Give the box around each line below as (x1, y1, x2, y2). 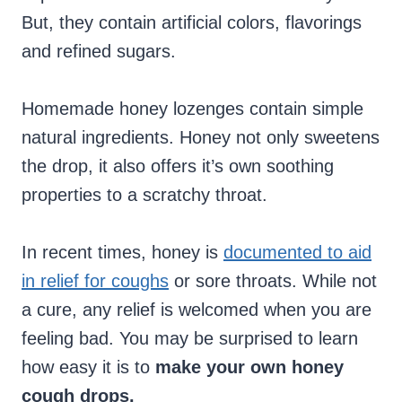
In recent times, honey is (22, 242, 223, 263)
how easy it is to (22, 357, 155, 378)
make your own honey (155, 357, 344, 378)
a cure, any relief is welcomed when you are (22, 300, 371, 320)
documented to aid (223, 242, 371, 263)
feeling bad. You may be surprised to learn (22, 328, 358, 349)
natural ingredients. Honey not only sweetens (22, 127, 380, 148)
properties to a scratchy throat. (22, 185, 267, 205)
